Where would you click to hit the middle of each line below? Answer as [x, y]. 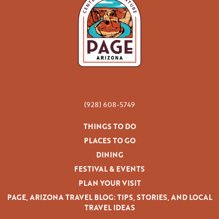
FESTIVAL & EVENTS [109, 169]
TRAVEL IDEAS [109, 208]
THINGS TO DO [109, 126]
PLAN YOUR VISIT [109, 183]
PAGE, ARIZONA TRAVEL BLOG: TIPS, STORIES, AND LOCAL [109, 197]
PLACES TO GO [109, 141]
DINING [109, 155]
